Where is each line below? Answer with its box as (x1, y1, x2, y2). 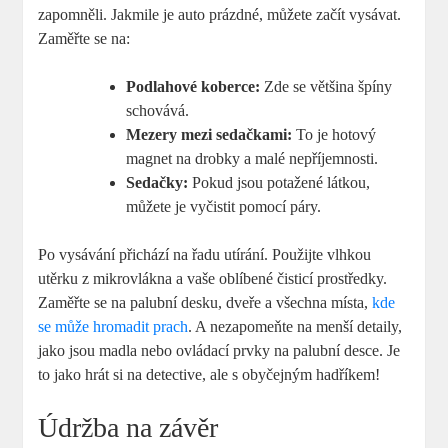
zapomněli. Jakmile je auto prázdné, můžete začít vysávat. (38, 6, 402, 24)
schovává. (126, 102, 190, 120)
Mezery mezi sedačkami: (126, 126, 293, 144)
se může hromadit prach (38, 318, 189, 336)
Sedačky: (126, 174, 189, 192)
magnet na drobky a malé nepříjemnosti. (126, 150, 379, 168)
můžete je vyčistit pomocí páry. (126, 198, 322, 216)
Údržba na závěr (38, 412, 219, 444)
